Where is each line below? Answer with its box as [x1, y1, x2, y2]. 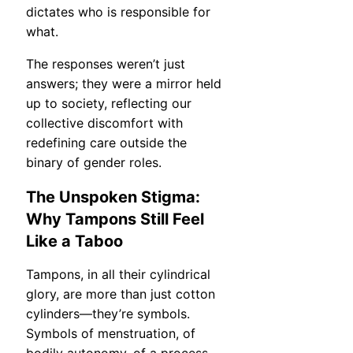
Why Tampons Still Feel [26, 209, 204, 229]
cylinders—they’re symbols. [26, 306, 190, 322]
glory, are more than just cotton [26, 286, 215, 303]
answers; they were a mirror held [26, 76, 221, 92]
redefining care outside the [26, 135, 187, 151]
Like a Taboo [26, 231, 123, 251]
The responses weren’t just [26, 56, 185, 72]
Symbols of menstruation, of [26, 325, 195, 342]
